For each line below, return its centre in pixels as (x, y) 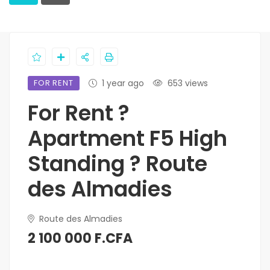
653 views (187, 83)
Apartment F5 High (127, 139)
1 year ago (123, 83)
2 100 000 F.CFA (80, 239)
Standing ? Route (118, 164)
